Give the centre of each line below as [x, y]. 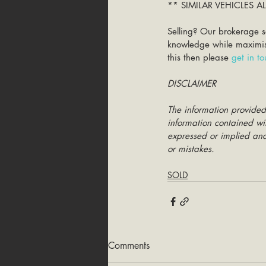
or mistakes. [191, 149]
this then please [199, 57]
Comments [129, 246]
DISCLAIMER [192, 83]
